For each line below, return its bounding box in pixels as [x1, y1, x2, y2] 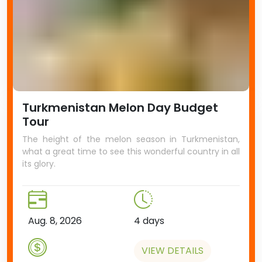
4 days [134, 213, 164, 227]
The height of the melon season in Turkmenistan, [22, 133, 240, 145]
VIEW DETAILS [142, 243, 204, 257]
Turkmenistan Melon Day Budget [22, 99, 218, 116]
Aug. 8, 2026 [28, 213, 82, 227]
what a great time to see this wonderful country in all [22, 145, 240, 157]
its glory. [22, 157, 56, 170]
